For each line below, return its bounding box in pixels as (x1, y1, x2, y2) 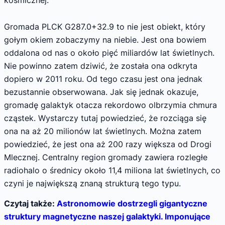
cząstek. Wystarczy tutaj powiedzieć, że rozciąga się (4, 113, 206, 124)
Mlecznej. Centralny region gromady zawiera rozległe (4, 152, 207, 163)
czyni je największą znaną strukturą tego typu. (4, 178, 181, 189)
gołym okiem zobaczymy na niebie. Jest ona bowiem (4, 35, 206, 45)
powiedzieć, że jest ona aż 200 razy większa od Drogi (4, 139, 211, 150)
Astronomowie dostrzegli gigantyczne (57, 198, 207, 208)
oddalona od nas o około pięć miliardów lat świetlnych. (4, 48, 214, 58)
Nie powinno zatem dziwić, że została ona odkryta (4, 61, 197, 71)
